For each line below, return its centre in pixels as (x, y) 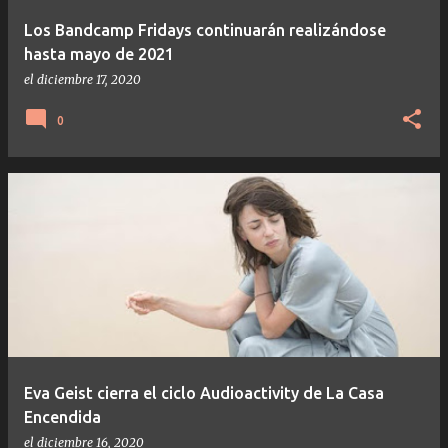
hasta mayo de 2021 (99, 53)
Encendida (62, 416)
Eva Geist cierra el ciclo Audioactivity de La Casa (204, 392)
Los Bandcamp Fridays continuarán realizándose (205, 29)
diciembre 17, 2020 (89, 79)
